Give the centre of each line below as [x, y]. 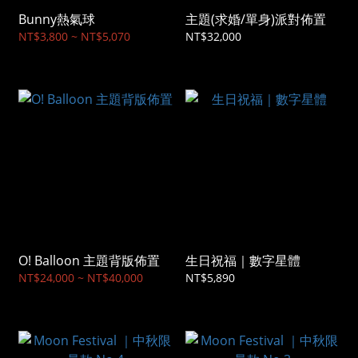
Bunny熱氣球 [57, 20]
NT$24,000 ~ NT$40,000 [81, 278]
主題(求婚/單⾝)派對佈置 [256, 20]
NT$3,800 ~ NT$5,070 [74, 37]
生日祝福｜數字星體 [243, 261]
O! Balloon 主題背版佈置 [89, 261]
